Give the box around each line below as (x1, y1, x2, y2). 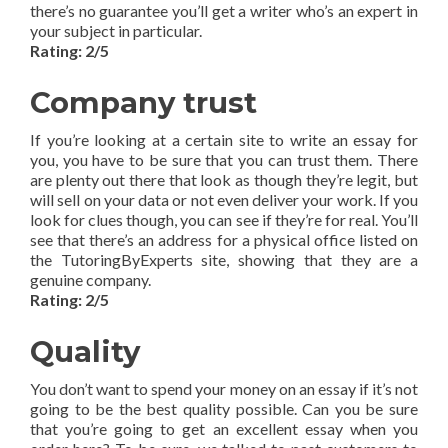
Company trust (30, 84, 257, 120)
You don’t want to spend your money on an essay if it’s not (30, 378, 418, 398)
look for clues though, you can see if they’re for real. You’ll (30, 209, 418, 229)
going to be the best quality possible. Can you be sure (30, 398, 418, 418)
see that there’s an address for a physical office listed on (30, 229, 418, 249)
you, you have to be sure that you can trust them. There (30, 149, 418, 169)
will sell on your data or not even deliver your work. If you (30, 189, 418, 209)
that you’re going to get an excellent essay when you (30, 418, 418, 438)
